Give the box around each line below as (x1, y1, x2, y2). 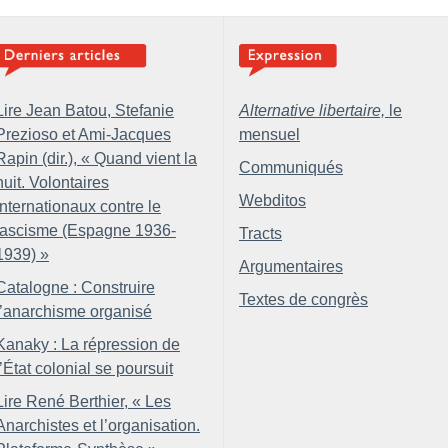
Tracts (239, 224, 282, 242)
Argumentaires (239, 257, 343, 275)
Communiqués (239, 158, 343, 176)
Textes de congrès (239, 290, 368, 308)
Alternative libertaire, (239, 101, 385, 119)
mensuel (239, 125, 300, 143)
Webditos (239, 191, 306, 209)
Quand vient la (94, 149, 197, 167)
